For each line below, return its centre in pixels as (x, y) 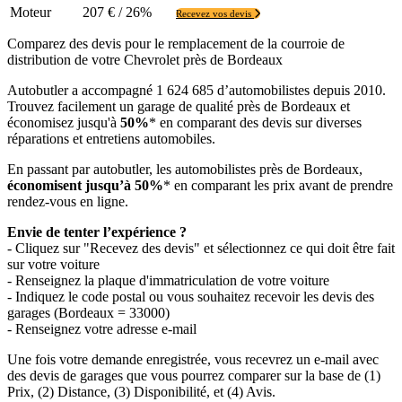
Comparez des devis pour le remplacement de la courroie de (176, 43)
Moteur (31, 13)
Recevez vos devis (215, 14)
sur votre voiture (53, 264)
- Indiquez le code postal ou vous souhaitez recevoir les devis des (191, 296)
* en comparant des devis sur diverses (255, 122)
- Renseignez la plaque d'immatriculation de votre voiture (168, 280)
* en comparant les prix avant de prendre (278, 185)
